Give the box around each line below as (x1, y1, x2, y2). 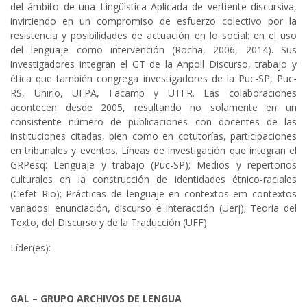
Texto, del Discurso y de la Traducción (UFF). (10, 216, 209, 230)
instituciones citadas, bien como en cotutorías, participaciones (10, 130, 297, 143)
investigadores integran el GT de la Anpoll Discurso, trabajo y (10, 58, 297, 71)
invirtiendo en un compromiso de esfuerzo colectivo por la (10, 14, 297, 28)
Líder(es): (10, 241, 51, 255)
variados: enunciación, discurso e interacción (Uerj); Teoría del (10, 201, 297, 215)
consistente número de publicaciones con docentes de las (10, 115, 297, 129)
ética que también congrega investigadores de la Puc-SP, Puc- (10, 72, 297, 86)
